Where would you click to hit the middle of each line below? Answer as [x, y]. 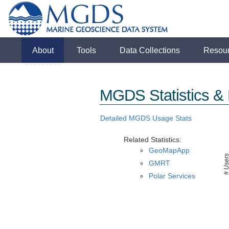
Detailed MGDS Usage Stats [146, 118]
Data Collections [150, 50]
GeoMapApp [169, 151]
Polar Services [172, 176]
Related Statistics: [153, 140]
